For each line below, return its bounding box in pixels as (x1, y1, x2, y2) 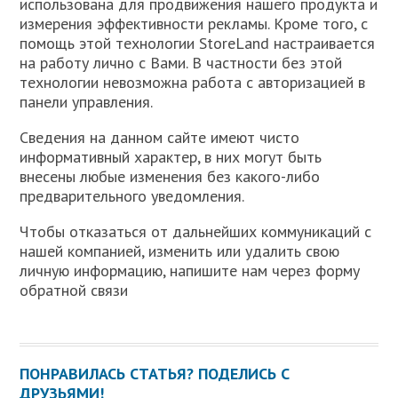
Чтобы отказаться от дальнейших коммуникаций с (20, 221, 372, 242)
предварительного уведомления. (20, 186, 245, 206)
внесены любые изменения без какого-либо (20, 166, 321, 187)
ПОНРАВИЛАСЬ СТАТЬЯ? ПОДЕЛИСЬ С (20, 363, 291, 384)
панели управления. (20, 92, 154, 112)
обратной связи (20, 280, 129, 300)
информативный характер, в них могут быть (20, 147, 322, 167)
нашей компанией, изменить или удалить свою (20, 241, 340, 261)
